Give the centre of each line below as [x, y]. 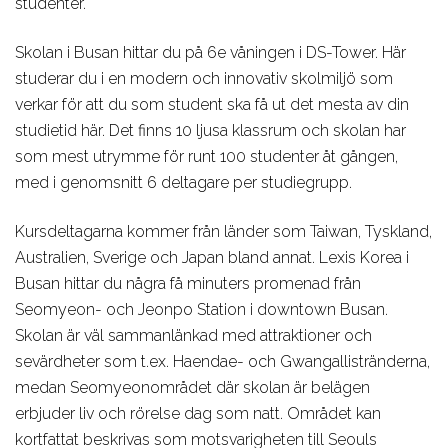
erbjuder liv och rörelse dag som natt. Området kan [198, 414]
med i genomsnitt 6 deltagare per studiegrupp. [183, 183]
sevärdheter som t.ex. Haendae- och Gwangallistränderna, [222, 362]
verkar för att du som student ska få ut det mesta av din [212, 105]
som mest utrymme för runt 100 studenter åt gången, [206, 157]
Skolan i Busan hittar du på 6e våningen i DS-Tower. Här [210, 53]
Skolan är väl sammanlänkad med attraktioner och [193, 336]
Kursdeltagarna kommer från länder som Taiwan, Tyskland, [223, 232]
